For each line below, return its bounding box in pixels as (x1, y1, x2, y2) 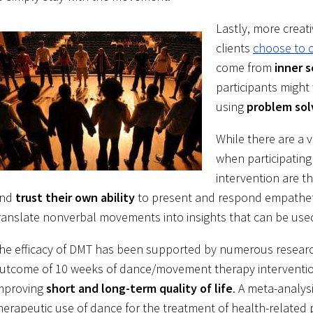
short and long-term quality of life (46, 280, 233, 297)
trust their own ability (13, 189, 136, 206)
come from (216, 59, 275, 76)
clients (216, 40, 254, 57)
